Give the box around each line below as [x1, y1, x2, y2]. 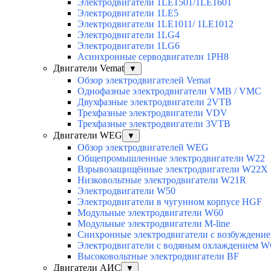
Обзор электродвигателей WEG [77, 142, 209, 153]
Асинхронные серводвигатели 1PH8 [77, 51, 229, 62]
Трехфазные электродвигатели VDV [77, 108, 227, 119]
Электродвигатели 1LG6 [77, 41, 180, 51]
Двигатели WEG [53, 130, 122, 141]
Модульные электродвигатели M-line [77, 218, 230, 229]
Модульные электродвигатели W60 [77, 207, 223, 218]
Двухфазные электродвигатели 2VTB [77, 97, 232, 108]
